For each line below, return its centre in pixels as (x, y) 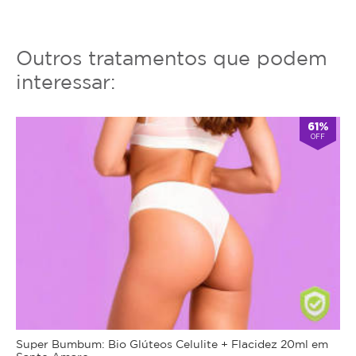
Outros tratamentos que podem (172, 57)
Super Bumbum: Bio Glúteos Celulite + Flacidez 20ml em (172, 343)
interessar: (66, 81)
